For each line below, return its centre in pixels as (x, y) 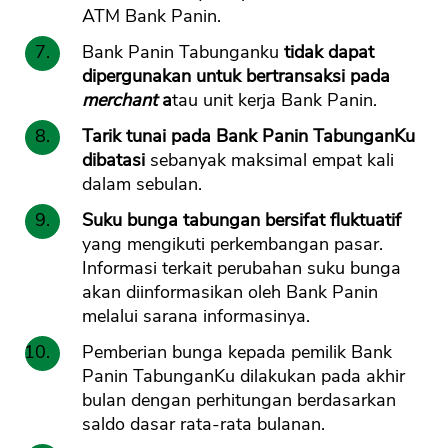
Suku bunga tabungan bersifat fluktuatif (241, 220)
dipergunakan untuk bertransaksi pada (236, 76)
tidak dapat (329, 52)
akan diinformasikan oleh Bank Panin (230, 292)
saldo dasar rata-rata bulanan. (203, 424)
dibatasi (116, 160)
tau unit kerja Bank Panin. (274, 100)
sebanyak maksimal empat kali (272, 160)
